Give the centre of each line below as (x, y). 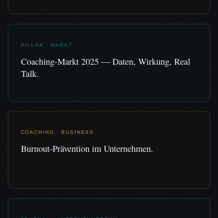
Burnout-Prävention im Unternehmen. (87, 149)
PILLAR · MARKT (46, 45)
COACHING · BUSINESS (57, 132)
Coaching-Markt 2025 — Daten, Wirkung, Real (105, 62)
